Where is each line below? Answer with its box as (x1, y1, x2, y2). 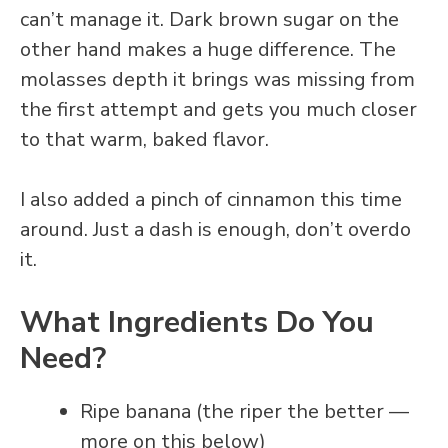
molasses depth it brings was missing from (20, 65, 415, 93)
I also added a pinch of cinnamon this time (20, 185, 402, 213)
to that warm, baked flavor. (20, 125, 269, 153)
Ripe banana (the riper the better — (80, 397, 409, 425)
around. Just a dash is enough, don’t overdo (20, 215, 411, 243)
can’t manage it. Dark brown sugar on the (20, 5, 399, 33)
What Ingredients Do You (20, 301, 374, 343)
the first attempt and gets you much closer (20, 95, 417, 123)
